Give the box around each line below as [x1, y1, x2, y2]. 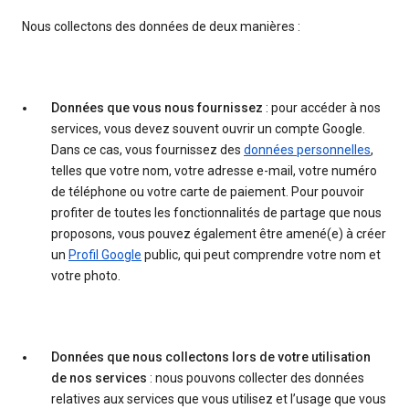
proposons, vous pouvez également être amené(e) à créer [51, 226, 386, 242]
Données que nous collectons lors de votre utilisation [51, 350, 371, 365]
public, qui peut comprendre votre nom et [142, 247, 381, 263]
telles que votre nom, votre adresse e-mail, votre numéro [51, 163, 377, 179]
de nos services [51, 371, 147, 386]
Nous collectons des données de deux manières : [22, 19, 300, 35]
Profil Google [68, 247, 142, 263]
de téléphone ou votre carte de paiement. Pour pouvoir [51, 184, 364, 200]
